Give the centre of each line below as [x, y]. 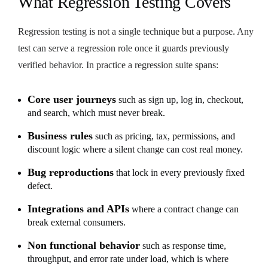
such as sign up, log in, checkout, [180, 99]
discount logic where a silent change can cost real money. [135, 149]
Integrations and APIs [78, 208]
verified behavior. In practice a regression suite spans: [118, 65]
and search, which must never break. [96, 112]
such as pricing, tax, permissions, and [164, 136]
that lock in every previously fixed [179, 172]
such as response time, [183, 245]
